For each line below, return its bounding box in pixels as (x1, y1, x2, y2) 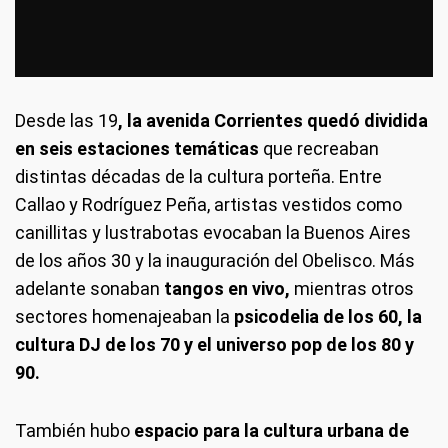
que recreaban (263, 138, 379, 160)
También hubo (15, 420, 134, 442)
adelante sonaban (15, 278, 164, 300)
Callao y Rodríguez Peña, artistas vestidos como (15, 194, 402, 216)
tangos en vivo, (164, 278, 290, 300)
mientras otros (290, 278, 414, 300)
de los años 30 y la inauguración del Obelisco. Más (15, 250, 415, 272)
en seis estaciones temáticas (15, 138, 263, 160)
